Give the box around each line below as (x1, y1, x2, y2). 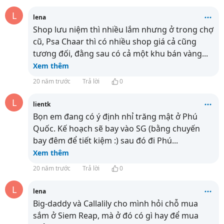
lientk (33, 100, 50, 108)
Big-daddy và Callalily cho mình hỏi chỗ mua (33, 198, 198, 209)
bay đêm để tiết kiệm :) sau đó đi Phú (33, 135, 172, 146)
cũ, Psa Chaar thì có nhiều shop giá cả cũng (33, 36, 196, 47)
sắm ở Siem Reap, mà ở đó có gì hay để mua (33, 210, 198, 221)
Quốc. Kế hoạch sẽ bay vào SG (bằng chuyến (33, 123, 200, 134)
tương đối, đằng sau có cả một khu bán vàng (33, 48, 202, 59)
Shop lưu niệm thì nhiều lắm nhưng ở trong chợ (33, 24, 213, 35)
